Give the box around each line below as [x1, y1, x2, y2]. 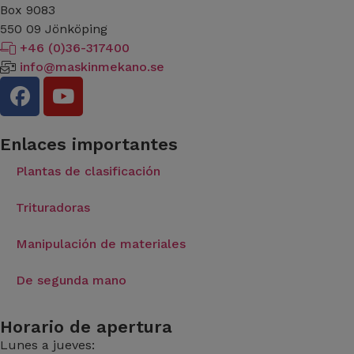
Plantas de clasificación [16, 163, 160, 179]
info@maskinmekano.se [20, 58, 164, 74]
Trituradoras [16, 199, 90, 215]
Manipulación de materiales [16, 235, 186, 251]
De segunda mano [16, 272, 126, 288]
